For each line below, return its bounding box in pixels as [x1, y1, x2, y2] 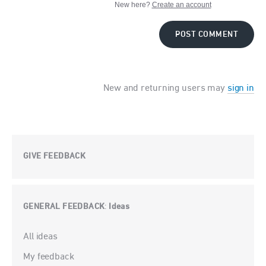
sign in [227, 84, 254, 94]
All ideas [23, 232, 58, 242]
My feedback [23, 252, 74, 262]
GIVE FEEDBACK [23, 151, 86, 162]
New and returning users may [103, 84, 227, 94]
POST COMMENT [175, 30, 238, 40]
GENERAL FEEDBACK [23, 202, 105, 213]
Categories [23, 229, 55, 237]
